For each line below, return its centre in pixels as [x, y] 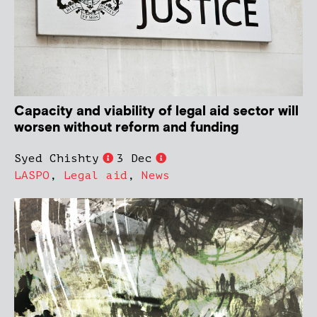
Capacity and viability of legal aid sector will [156, 111]
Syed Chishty [57, 158]
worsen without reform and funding [126, 127]
